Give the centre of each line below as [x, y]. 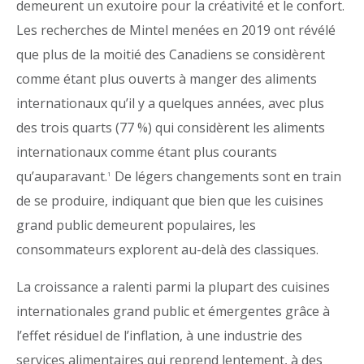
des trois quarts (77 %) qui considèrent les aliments [171, 128]
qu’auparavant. [62, 176]
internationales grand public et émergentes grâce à [173, 311]
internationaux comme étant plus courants [147, 152]
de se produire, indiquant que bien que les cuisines [170, 201]
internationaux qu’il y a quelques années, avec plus [170, 103]
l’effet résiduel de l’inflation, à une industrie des [159, 336]
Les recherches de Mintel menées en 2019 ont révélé [176, 30]
